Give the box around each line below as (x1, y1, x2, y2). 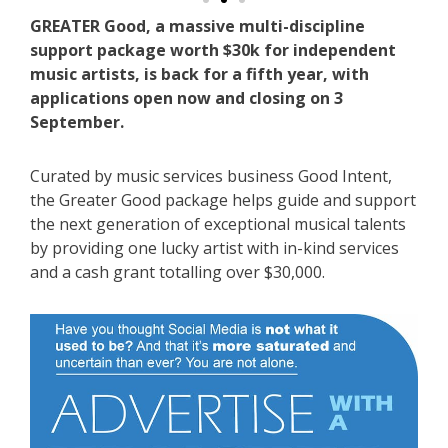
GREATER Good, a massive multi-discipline (30, 15, 365, 38)
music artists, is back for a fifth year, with (30, 63, 369, 86)
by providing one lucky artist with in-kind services (30, 237, 399, 260)
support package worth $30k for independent (30, 39, 396, 62)
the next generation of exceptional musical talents (30, 213, 406, 236)
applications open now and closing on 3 (30, 87, 343, 110)
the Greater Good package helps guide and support (30, 189, 416, 212)
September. (30, 111, 124, 134)
